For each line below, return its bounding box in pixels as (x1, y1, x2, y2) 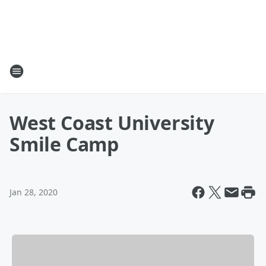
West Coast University (9, 110, 214, 135)
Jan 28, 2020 (9, 186, 58, 198)
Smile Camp (9, 131, 119, 157)
